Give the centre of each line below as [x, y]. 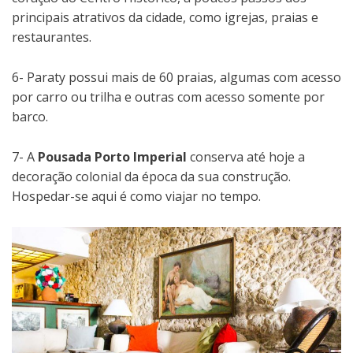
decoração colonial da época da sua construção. [151, 177]
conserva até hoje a [246, 157]
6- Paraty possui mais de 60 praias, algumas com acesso [176, 78]
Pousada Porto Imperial [112, 157]
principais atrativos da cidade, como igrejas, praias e [165, 18]
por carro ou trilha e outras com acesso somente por [168, 97]
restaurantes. [52, 37]
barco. [30, 117]
